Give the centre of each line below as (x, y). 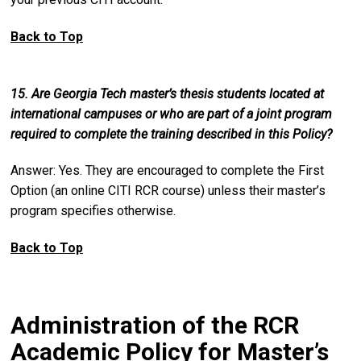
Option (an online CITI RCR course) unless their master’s (168, 191)
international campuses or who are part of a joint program (171, 114)
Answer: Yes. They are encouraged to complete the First (167, 171)
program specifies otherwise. (93, 211)
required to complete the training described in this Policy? (171, 134)
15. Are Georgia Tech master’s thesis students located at (167, 93)
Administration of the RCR (155, 325)
